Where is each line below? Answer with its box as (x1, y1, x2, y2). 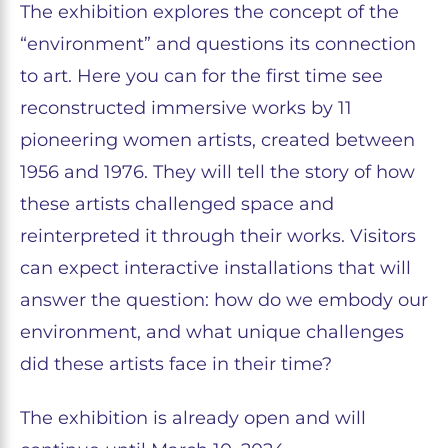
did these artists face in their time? (20, 353, 332, 375)
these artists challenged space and (20, 193, 334, 215)
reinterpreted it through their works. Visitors (20, 225, 416, 247)
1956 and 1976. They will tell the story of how (20, 161, 415, 183)
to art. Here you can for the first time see (20, 65, 383, 87)
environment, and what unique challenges (20, 321, 404, 343)
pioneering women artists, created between (20, 129, 415, 151)
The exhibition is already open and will (20, 407, 366, 429)
